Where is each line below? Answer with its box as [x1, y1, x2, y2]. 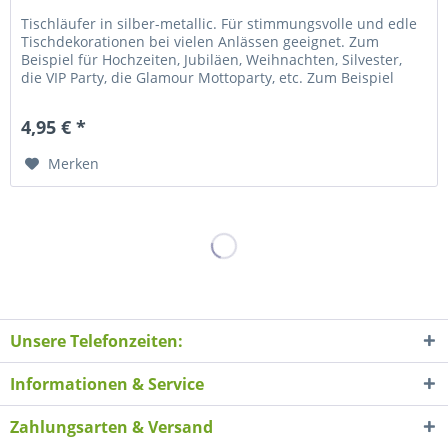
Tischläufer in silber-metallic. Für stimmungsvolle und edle [21, 14, 418, 34]
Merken [48, 154, 100, 174]
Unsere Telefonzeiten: [10, 329, 183, 352]
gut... [21, 86, 56, 106]
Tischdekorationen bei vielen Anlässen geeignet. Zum [21, 32, 380, 52]
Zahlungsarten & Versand [10, 415, 213, 438]
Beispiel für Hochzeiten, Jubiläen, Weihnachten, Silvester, [21, 50, 403, 70]
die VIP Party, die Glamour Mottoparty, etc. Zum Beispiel [21, 68, 395, 88]
